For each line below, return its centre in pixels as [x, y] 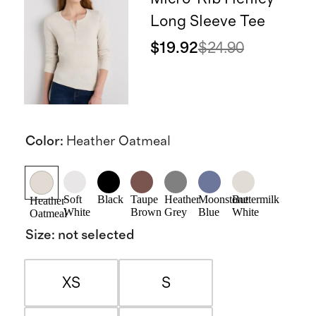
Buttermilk [256, 199]
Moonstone [224, 199]
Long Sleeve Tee [207, 21]
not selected [96, 236]
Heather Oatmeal [118, 141]
